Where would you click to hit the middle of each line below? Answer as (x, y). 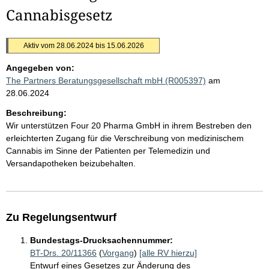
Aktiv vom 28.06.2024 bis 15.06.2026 (84, 46)
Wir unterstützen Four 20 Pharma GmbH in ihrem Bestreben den (129, 125)
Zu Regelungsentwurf (61, 217)
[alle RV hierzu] (168, 253)
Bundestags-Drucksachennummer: (101, 240)
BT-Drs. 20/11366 (63, 253)
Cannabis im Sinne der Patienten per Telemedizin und (108, 151)
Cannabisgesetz (59, 15)
